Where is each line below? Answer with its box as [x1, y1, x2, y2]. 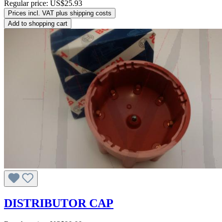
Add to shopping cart [8, 20, 67, 28]
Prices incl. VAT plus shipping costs [8, 9, 111, 17]
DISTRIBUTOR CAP [4, 196, 113, 210]
